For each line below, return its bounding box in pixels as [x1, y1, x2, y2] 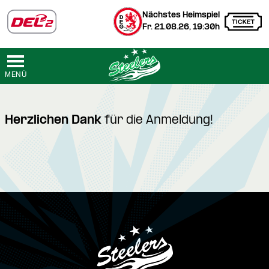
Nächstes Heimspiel [142, 11, 220, 20]
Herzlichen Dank [5, 114, 101, 127]
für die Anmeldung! [101, 114, 213, 127]
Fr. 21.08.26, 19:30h [142, 23, 220, 32]
